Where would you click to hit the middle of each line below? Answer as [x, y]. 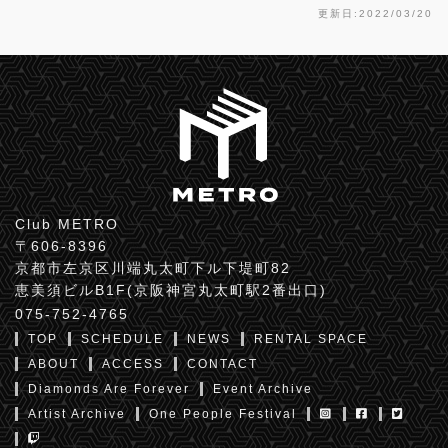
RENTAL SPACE [311, 339]
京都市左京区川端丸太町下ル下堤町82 [153, 268]
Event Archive [263, 389]
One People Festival [223, 414]
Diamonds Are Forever [109, 389]
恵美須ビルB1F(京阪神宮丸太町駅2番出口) [171, 290]
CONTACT [222, 364]
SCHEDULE [122, 339]
